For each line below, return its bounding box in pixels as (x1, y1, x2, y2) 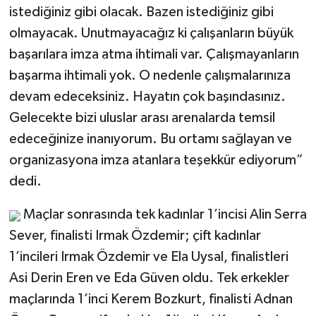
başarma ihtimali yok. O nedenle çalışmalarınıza (8, 68, 291, 83)
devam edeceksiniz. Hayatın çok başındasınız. (8, 90, 286, 104)
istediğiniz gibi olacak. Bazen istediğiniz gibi (8, 5, 274, 20)
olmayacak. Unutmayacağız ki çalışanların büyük (8, 26, 293, 41)
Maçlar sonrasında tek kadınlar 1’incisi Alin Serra (20, 207, 307, 222)
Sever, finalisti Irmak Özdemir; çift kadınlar (8, 229, 261, 243)
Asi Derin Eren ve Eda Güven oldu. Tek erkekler (8, 271, 289, 286)
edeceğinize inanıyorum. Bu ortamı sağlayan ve (8, 132, 292, 147)
